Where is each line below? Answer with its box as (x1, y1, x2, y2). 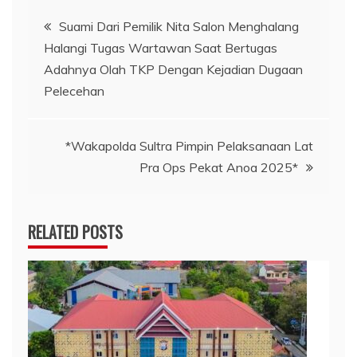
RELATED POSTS (28, 219, 123, 244)
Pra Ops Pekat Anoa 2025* (139, 159, 298, 175)
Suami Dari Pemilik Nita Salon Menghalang (59, 18, 299, 34)
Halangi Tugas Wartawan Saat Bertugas (44, 39, 277, 56)
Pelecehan (44, 82, 104, 99)
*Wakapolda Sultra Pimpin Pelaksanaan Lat (65, 137, 313, 154)
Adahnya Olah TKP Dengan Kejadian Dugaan (44, 61, 303, 77)
